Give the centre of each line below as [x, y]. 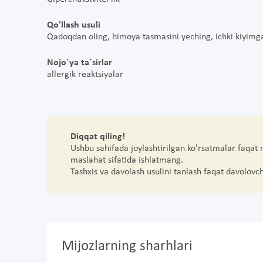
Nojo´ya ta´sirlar [80, 63]
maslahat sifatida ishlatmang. [129, 161]
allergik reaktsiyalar [85, 75]
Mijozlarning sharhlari [127, 247]
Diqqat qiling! [98, 137]
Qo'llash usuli [74, 26]
